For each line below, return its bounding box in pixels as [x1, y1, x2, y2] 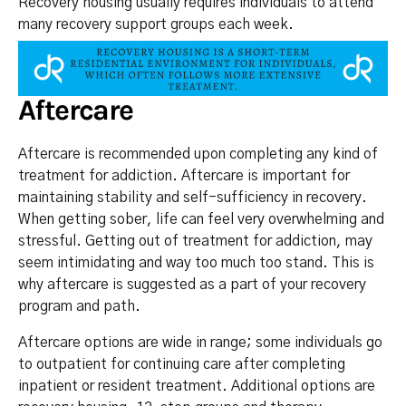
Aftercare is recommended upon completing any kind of [18, 146, 378, 161]
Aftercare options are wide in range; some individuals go [18, 334, 382, 350]
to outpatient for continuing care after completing [18, 356, 345, 372]
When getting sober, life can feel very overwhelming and [18, 211, 384, 227]
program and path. [18, 298, 140, 314]
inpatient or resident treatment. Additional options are [18, 378, 375, 393]
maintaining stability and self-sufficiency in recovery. [18, 189, 367, 205]
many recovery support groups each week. [18, 16, 294, 32]
